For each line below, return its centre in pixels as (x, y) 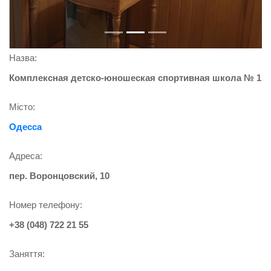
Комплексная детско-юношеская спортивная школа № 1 (135, 78)
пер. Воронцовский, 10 (59, 176)
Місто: (22, 107)
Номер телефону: (46, 205)
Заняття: (27, 254)
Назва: (23, 58)
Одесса (25, 127)
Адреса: (26, 156)
